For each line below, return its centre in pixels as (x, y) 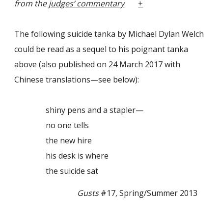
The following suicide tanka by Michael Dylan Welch (109, 34)
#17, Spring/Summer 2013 (148, 193)
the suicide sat (56, 171)
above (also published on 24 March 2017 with (97, 65)
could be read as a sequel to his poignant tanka (101, 49)
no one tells (52, 125)
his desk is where (62, 156)
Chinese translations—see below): (77, 80)
